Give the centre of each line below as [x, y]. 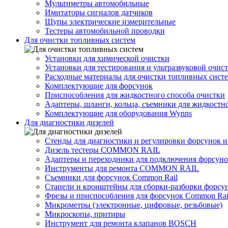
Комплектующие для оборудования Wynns [118, 113]
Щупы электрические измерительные [110, 22]
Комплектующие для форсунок [99, 86]
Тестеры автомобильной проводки [105, 31]
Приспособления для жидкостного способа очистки [135, 95]
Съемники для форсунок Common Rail [111, 178]
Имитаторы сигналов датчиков [99, 13]
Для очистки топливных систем [80, 40]
